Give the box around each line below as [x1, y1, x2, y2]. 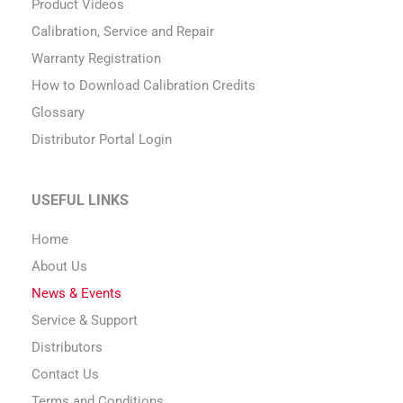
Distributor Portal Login [31, 130, 172, 148]
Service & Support [31, 311, 138, 328]
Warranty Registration [31, 49, 161, 67]
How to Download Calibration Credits [31, 76, 255, 94]
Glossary [31, 103, 85, 121]
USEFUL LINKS [31, 191, 129, 209]
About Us [31, 257, 87, 274]
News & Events [31, 284, 121, 301]
